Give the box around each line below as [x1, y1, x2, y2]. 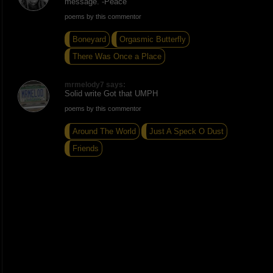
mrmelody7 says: [64, 80, 126, 89]
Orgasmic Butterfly [119, 34, 186, 44]
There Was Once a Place [72, 51, 161, 61]
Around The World [72, 126, 136, 136]
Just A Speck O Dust [149, 126, 224, 136]
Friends [72, 143, 99, 153]
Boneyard [72, 34, 106, 44]
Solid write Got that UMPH [64, 88, 158, 98]
